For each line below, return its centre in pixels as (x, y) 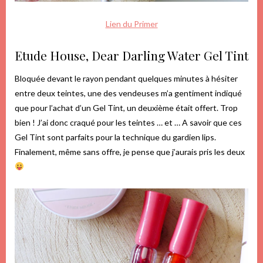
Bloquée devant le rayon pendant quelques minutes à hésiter (126, 78)
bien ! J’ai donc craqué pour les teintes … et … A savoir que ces (128, 122)
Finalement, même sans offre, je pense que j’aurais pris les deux (130, 151)
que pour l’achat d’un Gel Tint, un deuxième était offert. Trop (126, 107)
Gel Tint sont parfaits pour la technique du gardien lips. (115, 137)
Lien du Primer (131, 23)
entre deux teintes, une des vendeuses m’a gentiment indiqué (128, 93)
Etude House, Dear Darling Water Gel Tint (131, 55)
